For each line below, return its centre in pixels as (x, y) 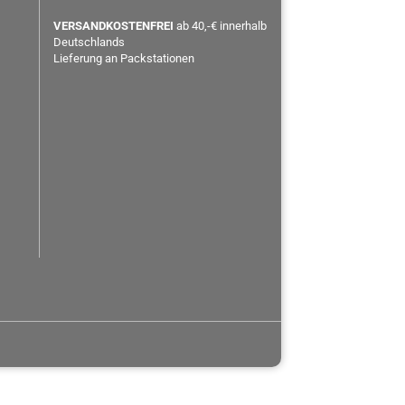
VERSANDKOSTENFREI (114, 26)
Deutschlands (89, 42)
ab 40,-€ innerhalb (221, 26)
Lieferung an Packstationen (123, 58)
